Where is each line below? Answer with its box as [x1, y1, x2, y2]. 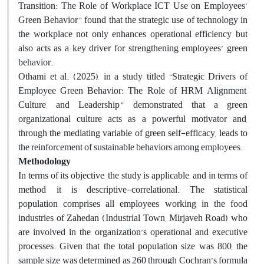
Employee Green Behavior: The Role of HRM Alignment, [18, 81, 247, 100]
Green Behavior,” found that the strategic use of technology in [18, 11, 247, 29]
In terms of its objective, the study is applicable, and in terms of [18, 166, 247, 184]
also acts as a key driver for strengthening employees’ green [18, 39, 247, 57]
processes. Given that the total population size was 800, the [18, 237, 247, 255]
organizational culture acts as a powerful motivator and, [18, 110, 247, 128]
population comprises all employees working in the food [18, 194, 247, 213]
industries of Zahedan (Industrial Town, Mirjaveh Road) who [18, 209, 247, 227]
